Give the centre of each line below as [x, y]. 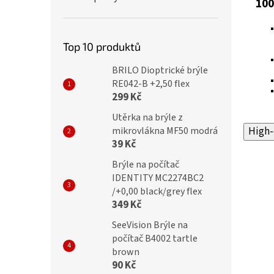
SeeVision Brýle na [150, 225]
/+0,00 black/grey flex [157, 191]
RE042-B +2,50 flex [151, 84]
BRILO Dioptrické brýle [160, 70]
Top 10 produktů [102, 46]
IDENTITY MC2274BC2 [158, 178]
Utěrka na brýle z [147, 117]
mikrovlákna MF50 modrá [165, 131]
